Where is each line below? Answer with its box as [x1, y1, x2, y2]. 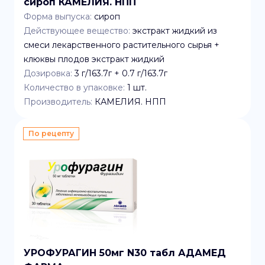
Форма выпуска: [24, 11, 92, 22]
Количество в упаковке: [24, 82, 125, 93]
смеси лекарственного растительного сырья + [24, 40, 219, 50]
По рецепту [28, 129, 74, 138]
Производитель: [24, 96, 92, 107]
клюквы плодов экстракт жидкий [24, 54, 164, 64]
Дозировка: [24, 68, 72, 79]
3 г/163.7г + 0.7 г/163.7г [75, 68, 167, 79]
